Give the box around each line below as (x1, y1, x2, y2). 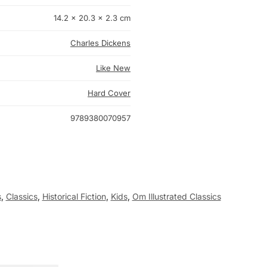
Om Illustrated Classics (132, 191, 221, 202)
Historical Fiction (42, 191, 106, 202)
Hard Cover (88, 88, 131, 98)
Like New (96, 63, 131, 73)
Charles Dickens (70, 38, 131, 48)
